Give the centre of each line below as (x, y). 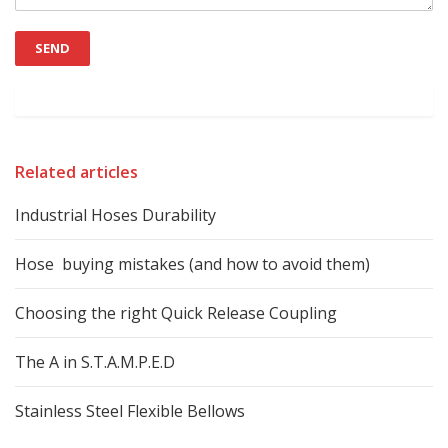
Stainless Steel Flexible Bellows (130, 411)
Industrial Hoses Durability (115, 215)
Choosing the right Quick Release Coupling (176, 313)
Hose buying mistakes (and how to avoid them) (192, 264)
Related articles (76, 172)
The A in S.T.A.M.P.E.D (95, 362)
